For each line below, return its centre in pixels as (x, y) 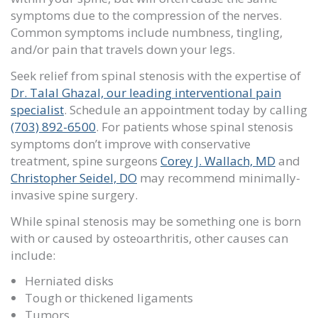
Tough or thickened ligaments (109, 298)
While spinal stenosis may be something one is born (156, 221)
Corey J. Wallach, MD (218, 160)
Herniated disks (69, 281)
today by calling (262, 109)
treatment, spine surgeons (86, 160)
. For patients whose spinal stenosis (194, 126)
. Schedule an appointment (139, 109)
